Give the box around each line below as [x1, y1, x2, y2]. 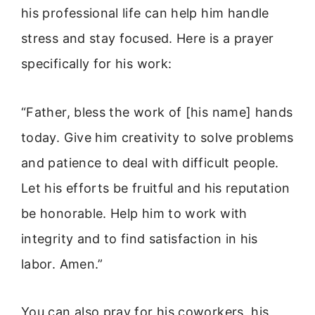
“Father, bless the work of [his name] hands [21, 104, 293, 120]
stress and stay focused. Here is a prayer [21, 31, 274, 46]
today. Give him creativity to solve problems [21, 129, 294, 145]
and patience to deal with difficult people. [21, 155, 279, 170]
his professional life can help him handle [21, 6, 269, 21]
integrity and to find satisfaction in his [21, 231, 258, 246]
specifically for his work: [21, 56, 172, 72]
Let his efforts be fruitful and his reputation [21, 180, 290, 195]
